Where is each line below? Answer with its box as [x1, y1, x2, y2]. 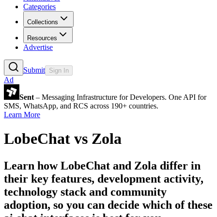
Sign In [49, 67, 69, 75]
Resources [27, 34, 57, 42]
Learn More [4, 110, 40, 119]
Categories [23, 2, 56, 11]
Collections [27, 18, 58, 26]
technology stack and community [4, 185, 167, 198]
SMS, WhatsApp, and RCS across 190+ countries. [4, 102, 158, 110]
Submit [23, 66, 45, 75]
